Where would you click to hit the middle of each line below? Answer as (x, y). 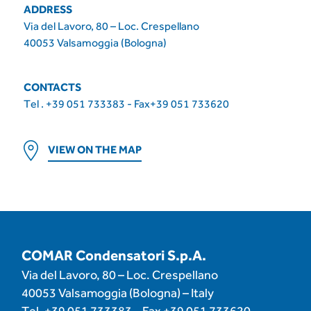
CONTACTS (52, 87)
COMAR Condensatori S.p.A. (114, 255)
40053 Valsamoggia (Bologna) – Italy (118, 293)
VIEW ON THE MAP (95, 149)
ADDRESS (48, 9)
